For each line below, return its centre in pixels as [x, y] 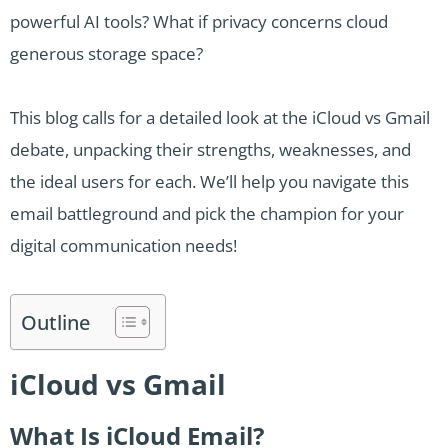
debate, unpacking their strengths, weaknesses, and [210, 149]
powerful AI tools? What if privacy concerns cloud [199, 21]
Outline [55, 321]
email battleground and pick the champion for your [207, 213]
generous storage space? [106, 53]
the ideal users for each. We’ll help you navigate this [209, 181]
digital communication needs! [123, 245]
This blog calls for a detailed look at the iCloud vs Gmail [220, 117]
